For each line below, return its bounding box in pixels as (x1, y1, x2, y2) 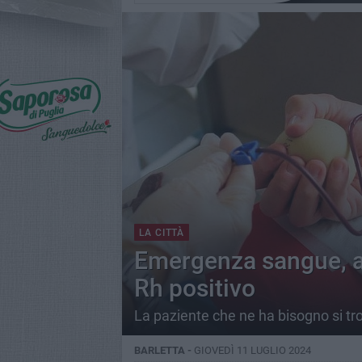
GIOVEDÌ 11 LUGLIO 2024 (193, 344, 311, 356)
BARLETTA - (133, 344, 194, 356)
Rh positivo (133, 274, 255, 302)
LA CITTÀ (138, 227, 184, 238)
